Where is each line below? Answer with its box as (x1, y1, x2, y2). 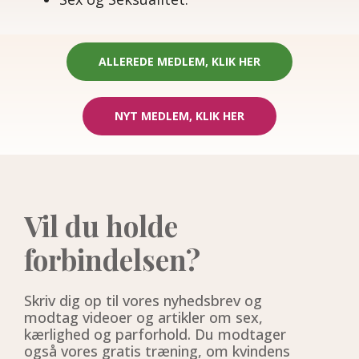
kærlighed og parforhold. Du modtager (24, 325, 286, 345)
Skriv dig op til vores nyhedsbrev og (24, 291, 262, 311)
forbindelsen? (24, 240, 200, 279)
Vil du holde (24, 207, 178, 245)
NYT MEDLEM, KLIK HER (115, 108, 244, 124)
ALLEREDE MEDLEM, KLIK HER (99, 54, 260, 70)
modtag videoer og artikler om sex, (24, 308, 263, 328)
